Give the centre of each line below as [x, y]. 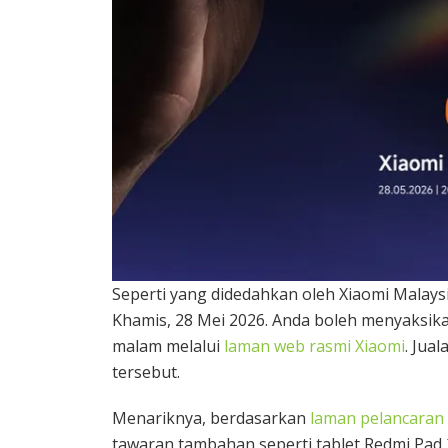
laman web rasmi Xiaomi [314, 345]
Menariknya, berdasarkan [211, 417]
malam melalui [168, 345]
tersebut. [146, 371]
